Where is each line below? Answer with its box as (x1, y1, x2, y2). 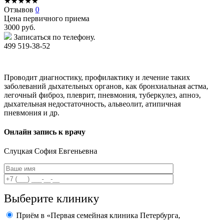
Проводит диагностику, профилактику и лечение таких (4, 73, 190, 82)
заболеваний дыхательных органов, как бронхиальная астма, (4, 82, 208, 90)
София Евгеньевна (34, 147, 97, 156)
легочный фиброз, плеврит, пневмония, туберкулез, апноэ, (4, 90, 201, 99)
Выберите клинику (4, 192, 99, 205)
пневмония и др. (4, 108, 59, 117)
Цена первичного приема (4, 14, 89, 23)
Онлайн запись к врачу (4, 128, 85, 137)
